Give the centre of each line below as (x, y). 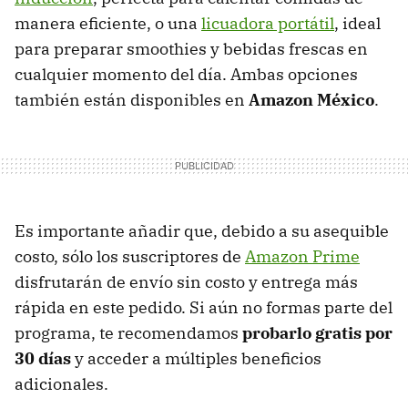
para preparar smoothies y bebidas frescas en (191, 48)
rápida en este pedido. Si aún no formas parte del (204, 307)
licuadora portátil (268, 23)
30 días (43, 358)
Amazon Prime (302, 256)
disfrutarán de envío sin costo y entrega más (186, 281)
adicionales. (61, 383)
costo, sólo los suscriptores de (130, 256)
